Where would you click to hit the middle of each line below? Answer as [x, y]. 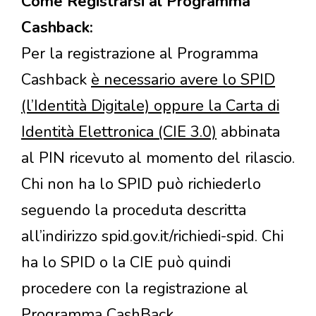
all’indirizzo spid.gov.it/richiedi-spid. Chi [152, 237]
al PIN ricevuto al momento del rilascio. [158, 158]
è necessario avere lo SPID [183, 80]
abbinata [248, 132]
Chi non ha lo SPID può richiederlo [141, 184]
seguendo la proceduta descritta [134, 211]
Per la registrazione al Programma [140, 54]
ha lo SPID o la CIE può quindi [126, 263]
